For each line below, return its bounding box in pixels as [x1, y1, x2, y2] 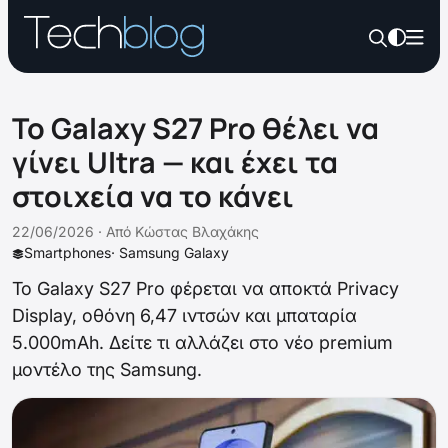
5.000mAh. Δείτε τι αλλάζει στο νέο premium [12, 332, 393, 353]
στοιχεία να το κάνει [12, 176, 294, 216]
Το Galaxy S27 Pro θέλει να [12, 108, 379, 148]
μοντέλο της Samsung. [12, 359, 202, 380]
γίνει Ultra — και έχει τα [12, 142, 338, 182]
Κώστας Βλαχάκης [135, 223, 259, 240]
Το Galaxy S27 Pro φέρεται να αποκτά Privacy [12, 278, 399, 299]
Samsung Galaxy [119, 244, 229, 261]
